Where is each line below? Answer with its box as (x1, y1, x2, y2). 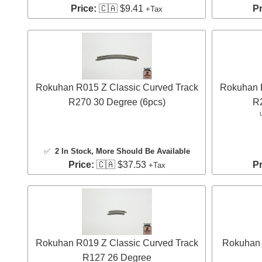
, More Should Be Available (91, 146, 190, 156)
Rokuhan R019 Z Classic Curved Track (35, 237, 198, 248)
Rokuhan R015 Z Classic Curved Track (35, 82, 198, 92)
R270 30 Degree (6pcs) (68, 96, 166, 107)
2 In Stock (54, 146, 91, 156)
